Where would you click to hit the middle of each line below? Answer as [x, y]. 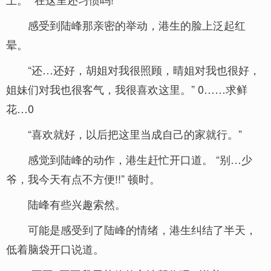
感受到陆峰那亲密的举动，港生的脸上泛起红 [137, 25]
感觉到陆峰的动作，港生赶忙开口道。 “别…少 [140, 159]
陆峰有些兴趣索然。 [77, 204]
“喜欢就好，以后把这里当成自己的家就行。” [135, 134]
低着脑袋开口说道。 [55, 249]
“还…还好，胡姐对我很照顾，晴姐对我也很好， [144, 70]
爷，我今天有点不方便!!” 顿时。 [83, 178]
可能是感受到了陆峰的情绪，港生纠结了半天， [142, 229]
